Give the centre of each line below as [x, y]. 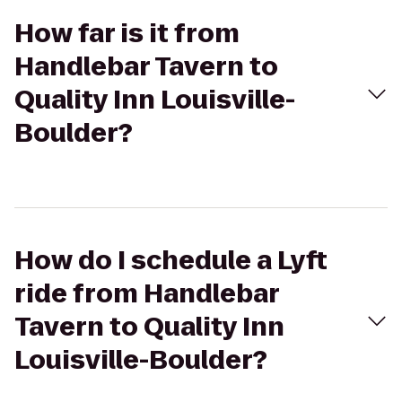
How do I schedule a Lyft [171, 261]
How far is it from [127, 34]
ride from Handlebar [147, 294]
